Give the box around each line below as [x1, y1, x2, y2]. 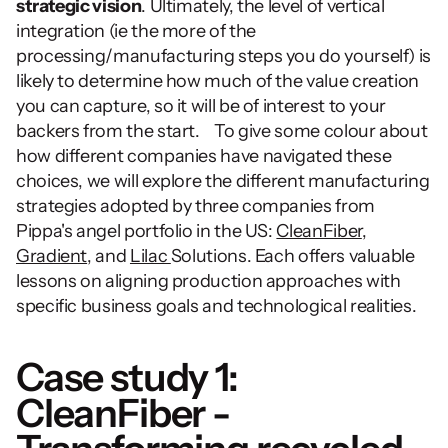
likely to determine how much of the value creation [16, 70, 420, 92]
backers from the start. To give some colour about [16, 120, 428, 142]
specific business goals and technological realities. [16, 295, 417, 317]
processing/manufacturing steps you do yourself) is [16, 45, 432, 67]
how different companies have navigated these [16, 145, 392, 167]
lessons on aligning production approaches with [16, 270, 401, 292]
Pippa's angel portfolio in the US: [16, 220, 277, 242]
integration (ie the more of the [16, 20, 256, 42]
